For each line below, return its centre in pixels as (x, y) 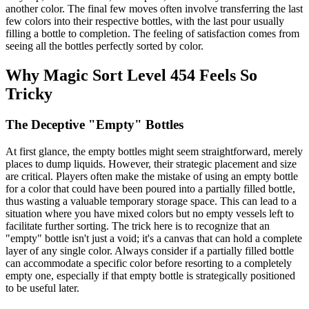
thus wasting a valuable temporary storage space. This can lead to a (151, 201)
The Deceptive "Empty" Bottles (94, 124)
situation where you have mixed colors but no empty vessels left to (150, 213)
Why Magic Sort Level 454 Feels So (131, 76)
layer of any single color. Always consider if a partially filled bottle (150, 250)
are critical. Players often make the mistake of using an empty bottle (152, 176)
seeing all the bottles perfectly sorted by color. (104, 46)
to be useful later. (42, 288)
